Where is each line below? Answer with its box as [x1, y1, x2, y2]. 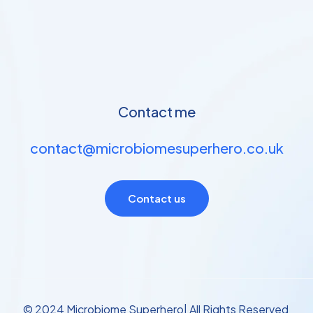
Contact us [127, 191, 186, 205]
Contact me [117, 103, 196, 120]
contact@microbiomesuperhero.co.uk [29, 139, 284, 156]
